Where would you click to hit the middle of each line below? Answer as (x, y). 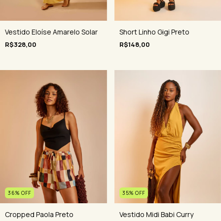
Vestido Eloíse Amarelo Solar (51, 32)
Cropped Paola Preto (39, 215)
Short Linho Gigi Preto (154, 32)
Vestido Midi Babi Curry (156, 215)
